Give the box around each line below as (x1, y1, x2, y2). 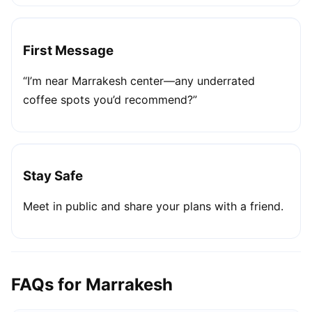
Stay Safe (23, 168, 83, 185)
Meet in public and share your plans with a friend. (23, 198, 283, 213)
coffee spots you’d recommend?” (23, 92, 197, 107)
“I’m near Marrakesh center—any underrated (23, 73, 255, 88)
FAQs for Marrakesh (11, 274, 173, 295)
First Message (23, 42, 114, 58)
